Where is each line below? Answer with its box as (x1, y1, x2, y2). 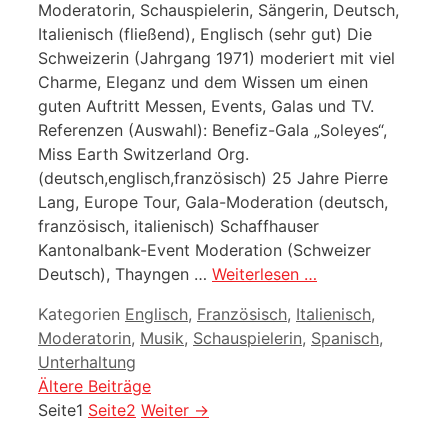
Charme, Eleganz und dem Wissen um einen (38, 72, 368, 93)
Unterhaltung (38, 352, 136, 373)
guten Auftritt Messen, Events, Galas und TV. (38, 96, 374, 117)
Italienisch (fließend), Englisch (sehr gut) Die (38, 24, 372, 45)
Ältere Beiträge (38, 376, 151, 397)
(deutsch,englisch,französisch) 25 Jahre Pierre (38, 168, 388, 189)
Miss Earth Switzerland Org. (38, 144, 249, 165)
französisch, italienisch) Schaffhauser (38, 216, 319, 237)
